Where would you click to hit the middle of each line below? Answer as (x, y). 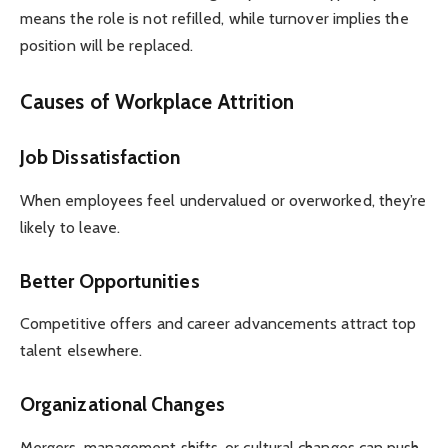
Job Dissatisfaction (100, 157)
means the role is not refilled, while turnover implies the (214, 19)
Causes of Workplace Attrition (157, 101)
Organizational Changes (122, 404)
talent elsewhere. (81, 351)
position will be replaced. (107, 46)
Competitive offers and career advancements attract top (218, 324)
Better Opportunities (110, 280)
